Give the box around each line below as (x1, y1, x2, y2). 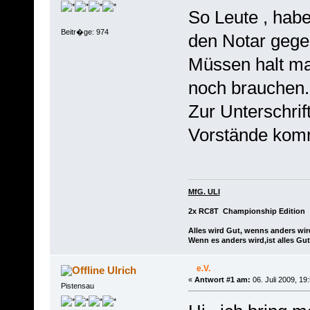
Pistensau (60, 282, 94, 291)
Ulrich (107, 264, 137, 277)
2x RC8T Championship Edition (188, 207, 305, 216)
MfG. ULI (188, 188, 220, 197)
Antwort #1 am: (194, 275, 250, 284)
